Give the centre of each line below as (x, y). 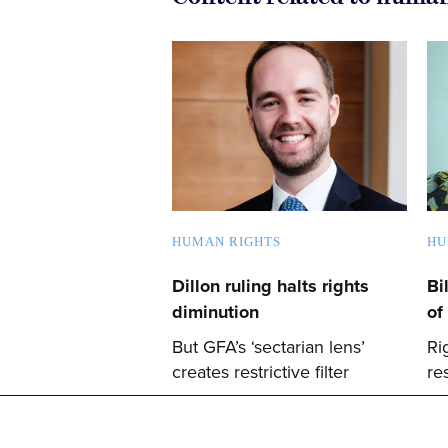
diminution (215, 311)
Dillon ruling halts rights (270, 285)
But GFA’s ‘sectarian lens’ (268, 346)
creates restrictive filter (260, 371)
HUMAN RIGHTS (226, 241)
